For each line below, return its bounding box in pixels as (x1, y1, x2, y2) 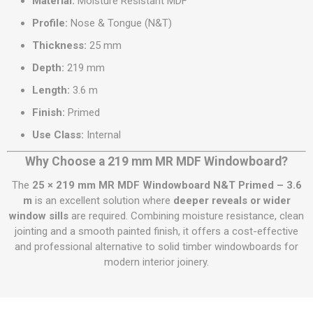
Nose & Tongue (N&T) (68, 17, 172, 29)
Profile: (32, 17, 68, 29)
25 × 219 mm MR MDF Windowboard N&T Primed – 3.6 (31, 179, 302, 191)
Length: (32, 84, 70, 96)
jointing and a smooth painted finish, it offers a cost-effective (15, 225, 298, 238)
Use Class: (32, 129, 84, 141)
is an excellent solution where (31, 194, 173, 207)
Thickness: (32, 39, 87, 52)
